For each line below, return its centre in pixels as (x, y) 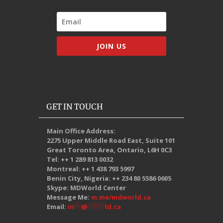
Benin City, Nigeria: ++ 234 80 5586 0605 (109, 178)
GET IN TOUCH (75, 106)
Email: (57, 206)
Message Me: (69, 197)
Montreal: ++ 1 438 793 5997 (90, 168)
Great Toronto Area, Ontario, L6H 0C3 (109, 150)
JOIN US (111, 46)
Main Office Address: (81, 131)
